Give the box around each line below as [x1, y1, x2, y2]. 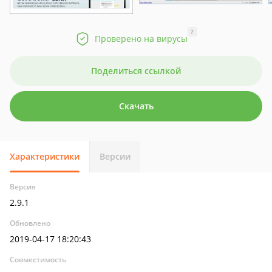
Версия [10, 182, 36, 192]
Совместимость [10, 254, 66, 265]
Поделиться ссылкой [91, 65, 181, 76]
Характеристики [10, 151, 80, 162]
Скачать [118, 100, 154, 112]
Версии [100, 151, 131, 162]
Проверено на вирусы [94, 33, 188, 44]
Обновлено [10, 218, 50, 228]
